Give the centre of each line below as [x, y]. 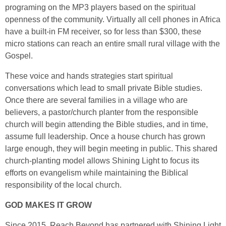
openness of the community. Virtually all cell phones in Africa [113, 19]
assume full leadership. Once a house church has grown [105, 136]
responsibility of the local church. [63, 185]
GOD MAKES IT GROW [48, 205]
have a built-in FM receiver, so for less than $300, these [103, 31]
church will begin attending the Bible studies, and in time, [106, 124]
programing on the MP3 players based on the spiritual [100, 7]
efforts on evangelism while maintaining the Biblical [97, 173]
